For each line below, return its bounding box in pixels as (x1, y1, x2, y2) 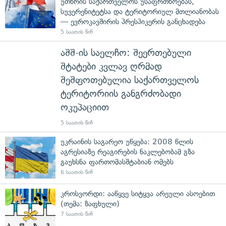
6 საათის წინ (61, 168, 93, 176)
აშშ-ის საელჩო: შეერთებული (61, 46, 191, 59)
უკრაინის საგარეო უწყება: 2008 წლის (61, 137, 193, 146)
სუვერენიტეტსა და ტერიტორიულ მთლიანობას (61, 7, 219, 16)
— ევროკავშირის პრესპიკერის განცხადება (61, 17, 205, 26)
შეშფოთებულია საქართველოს (61, 74, 199, 86)
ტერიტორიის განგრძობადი (61, 87, 181, 99)
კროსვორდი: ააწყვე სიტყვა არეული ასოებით (61, 189, 215, 198)
